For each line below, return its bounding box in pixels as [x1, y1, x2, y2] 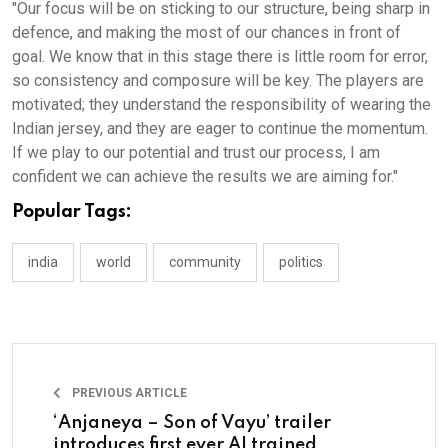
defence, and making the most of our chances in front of [12, 23, 401, 43]
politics [279, 254, 323, 271]
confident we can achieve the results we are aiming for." [12, 167, 398, 187]
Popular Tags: [12, 203, 132, 222]
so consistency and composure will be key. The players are [12, 71, 424, 91]
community [169, 254, 241, 271]
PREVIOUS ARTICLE [69, 386, 187, 401]
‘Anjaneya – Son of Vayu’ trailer [53, 414, 331, 433]
